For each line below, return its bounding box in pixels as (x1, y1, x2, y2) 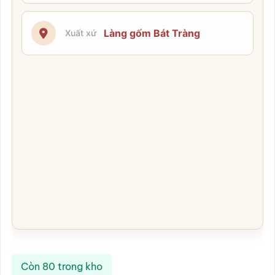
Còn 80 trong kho (20, 260, 103, 273)
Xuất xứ (64, 28, 96, 39)
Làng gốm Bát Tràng (103, 26, 200, 39)
